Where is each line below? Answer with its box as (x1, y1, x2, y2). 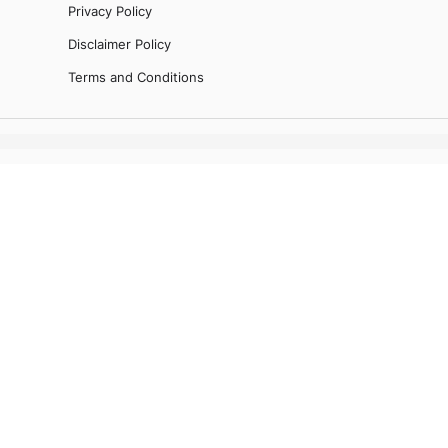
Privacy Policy (68, 2, 152, 19)
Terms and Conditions (68, 68, 204, 85)
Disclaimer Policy (68, 35, 171, 52)
